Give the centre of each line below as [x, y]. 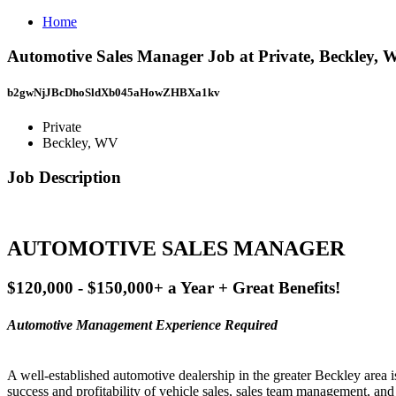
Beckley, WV [80, 143]
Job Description [64, 177]
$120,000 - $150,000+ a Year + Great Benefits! [174, 288]
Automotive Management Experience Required [142, 324]
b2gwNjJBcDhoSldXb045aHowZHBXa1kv [114, 92]
